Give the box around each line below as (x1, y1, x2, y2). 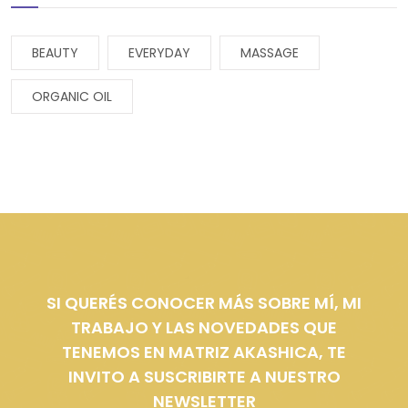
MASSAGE (240, 44, 299, 63)
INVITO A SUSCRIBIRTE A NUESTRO (67, 365, 341, 389)
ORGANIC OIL (32, 87, 112, 107)
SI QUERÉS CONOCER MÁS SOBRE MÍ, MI (46, 291, 362, 315)
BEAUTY (32, 44, 78, 63)
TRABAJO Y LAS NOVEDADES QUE (71, 316, 337, 340)
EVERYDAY (128, 44, 190, 63)
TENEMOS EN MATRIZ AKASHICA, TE (62, 341, 346, 364)
